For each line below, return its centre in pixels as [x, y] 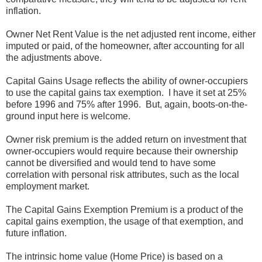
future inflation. [36, 233]
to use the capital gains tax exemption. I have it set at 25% [126, 93]
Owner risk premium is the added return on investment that [126, 140]
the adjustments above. [54, 58]
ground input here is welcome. [68, 116]
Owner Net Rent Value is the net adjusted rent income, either [131, 35]
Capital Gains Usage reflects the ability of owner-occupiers [127, 81]
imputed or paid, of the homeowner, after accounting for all [125, 46]
